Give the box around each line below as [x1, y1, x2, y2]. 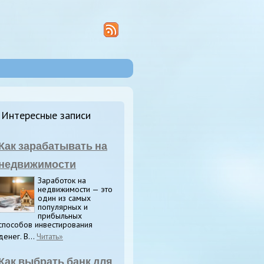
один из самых [38, 193, 91, 203]
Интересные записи [1, 108, 91, 122]
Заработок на [38, 175, 86, 186]
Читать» [37, 231, 63, 242]
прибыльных [38, 210, 82, 221]
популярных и [38, 202, 88, 212]
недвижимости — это [38, 184, 113, 194]
